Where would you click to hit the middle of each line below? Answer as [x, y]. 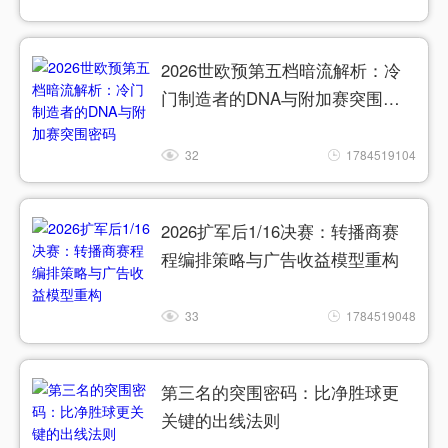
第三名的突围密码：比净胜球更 [280, 392]
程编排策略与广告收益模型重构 [280, 258]
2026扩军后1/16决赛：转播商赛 [280, 230]
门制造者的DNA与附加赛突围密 [281, 97]
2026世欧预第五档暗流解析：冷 [281, 69]
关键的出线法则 [221, 420]
